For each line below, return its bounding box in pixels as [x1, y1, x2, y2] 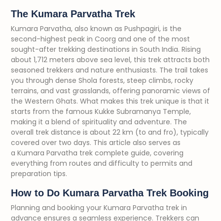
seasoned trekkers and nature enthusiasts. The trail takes [11, 65, 208, 75]
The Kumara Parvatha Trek [11, 8, 135, 19]
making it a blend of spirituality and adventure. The [11, 117, 187, 127]
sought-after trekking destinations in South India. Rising [11, 44, 201, 54]
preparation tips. [11, 169, 67, 179]
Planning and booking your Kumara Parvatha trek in [11, 203, 187, 213]
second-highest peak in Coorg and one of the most [11, 34, 190, 44]
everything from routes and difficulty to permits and [11, 158, 192, 168]
